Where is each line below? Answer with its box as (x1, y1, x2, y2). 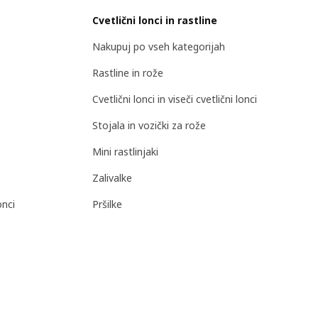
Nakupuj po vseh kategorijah (92, 39, 225, 53)
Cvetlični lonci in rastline (92, 13, 217, 27)
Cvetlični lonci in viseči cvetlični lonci (92, 92, 257, 106)
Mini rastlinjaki (92, 144, 158, 158)
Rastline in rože (92, 65, 163, 79)
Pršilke (92, 197, 122, 211)
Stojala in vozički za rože (92, 118, 206, 132)
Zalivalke (92, 170, 132, 185)
